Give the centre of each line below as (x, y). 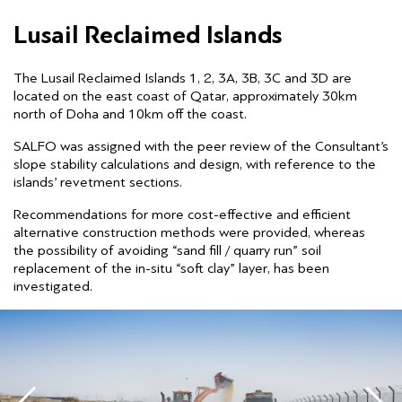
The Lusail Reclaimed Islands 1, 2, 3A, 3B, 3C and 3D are (183, 79)
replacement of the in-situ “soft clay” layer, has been (171, 269)
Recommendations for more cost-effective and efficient (182, 215)
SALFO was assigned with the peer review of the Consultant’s (201, 147)
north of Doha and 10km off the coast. (130, 114)
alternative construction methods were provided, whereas (189, 233)
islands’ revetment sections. (100, 183)
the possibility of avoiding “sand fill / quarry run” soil (167, 251)
